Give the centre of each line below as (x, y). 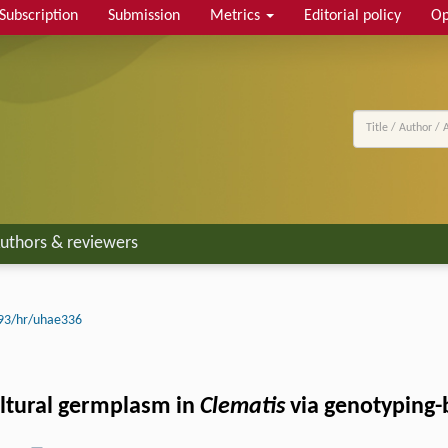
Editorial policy (352, 16)
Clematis (242, 407)
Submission (144, 16)
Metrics (237, 16)
